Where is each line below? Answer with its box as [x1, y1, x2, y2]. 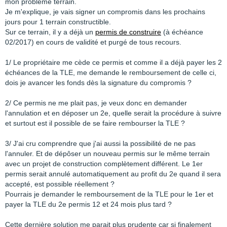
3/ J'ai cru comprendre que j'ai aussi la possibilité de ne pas [5, 139, 196, 147]
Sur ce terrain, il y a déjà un [5, 28, 95, 36]
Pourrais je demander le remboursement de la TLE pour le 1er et [5, 190, 213, 198]
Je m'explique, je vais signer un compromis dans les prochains [5, 8, 205, 16]
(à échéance [161, 28, 203, 36]
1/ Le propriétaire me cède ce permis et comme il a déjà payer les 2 [5, 58, 222, 66]
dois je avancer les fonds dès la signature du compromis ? [5, 79, 192, 87]
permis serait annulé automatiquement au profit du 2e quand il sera [5, 170, 221, 178]
